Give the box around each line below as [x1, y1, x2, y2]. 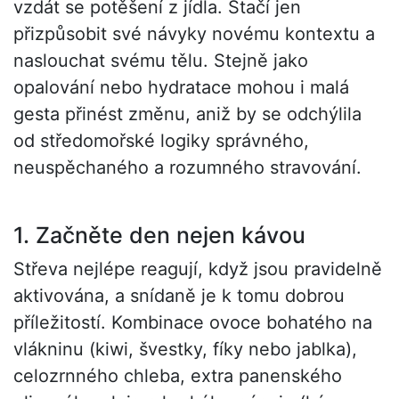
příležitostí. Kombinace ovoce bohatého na [13, 312, 372, 334]
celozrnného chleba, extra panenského [13, 365, 342, 387]
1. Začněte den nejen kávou [13, 222, 305, 249]
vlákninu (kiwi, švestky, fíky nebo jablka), [13, 338, 357, 361]
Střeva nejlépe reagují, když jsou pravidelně [13, 258, 382, 281]
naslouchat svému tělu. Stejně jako [13, 50, 308, 72]
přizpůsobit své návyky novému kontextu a [13, 23, 375, 45]
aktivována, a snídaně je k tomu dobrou [13, 285, 345, 307]
